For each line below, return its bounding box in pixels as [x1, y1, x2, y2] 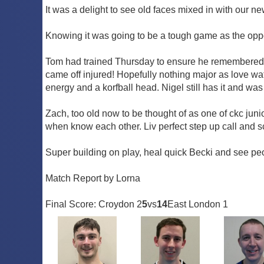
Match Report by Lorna [45, 173, 140, 184]
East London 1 [167, 199, 228, 210]
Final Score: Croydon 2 [45, 199, 142, 210]
